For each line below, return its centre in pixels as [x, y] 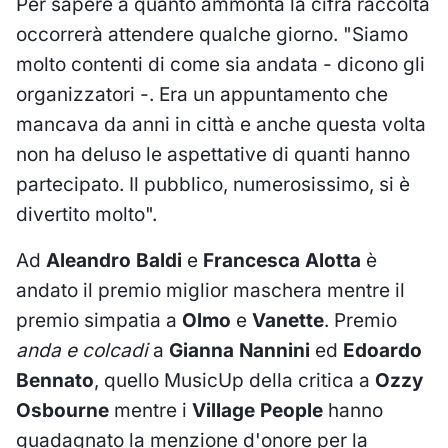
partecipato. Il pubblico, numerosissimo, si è [213, 185]
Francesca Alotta [282, 261]
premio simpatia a [99, 321]
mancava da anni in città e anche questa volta [221, 125]
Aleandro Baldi [116, 261]
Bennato [55, 381]
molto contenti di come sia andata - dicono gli [220, 65]
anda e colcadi [82, 351]
